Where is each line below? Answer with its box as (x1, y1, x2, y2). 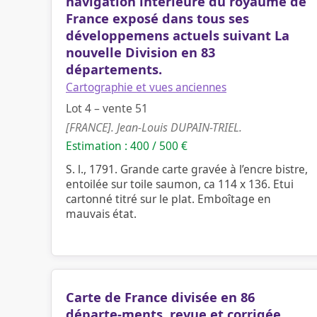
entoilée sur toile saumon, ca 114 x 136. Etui (66, 176, 294, 192)
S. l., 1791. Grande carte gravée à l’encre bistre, (66, 161, 308, 177)
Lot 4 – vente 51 (66, 100, 148, 116)
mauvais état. (66, 206, 137, 221)
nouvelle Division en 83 (66, 44, 215, 61)
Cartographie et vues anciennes (66, 80, 226, 95)
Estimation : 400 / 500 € (66, 138, 188, 154)
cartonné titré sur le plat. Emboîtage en (66, 191, 271, 207)
